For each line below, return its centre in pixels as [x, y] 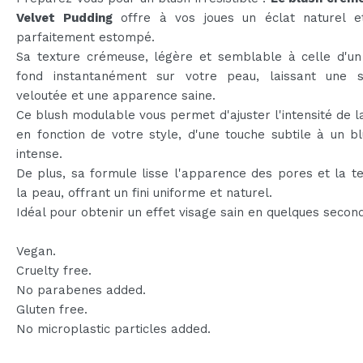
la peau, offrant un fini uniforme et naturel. [144, 192]
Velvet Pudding [64, 17]
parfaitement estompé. [85, 37]
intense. [39, 154]
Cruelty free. [54, 270]
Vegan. [36, 251]
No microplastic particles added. [113, 329]
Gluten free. [52, 309]
